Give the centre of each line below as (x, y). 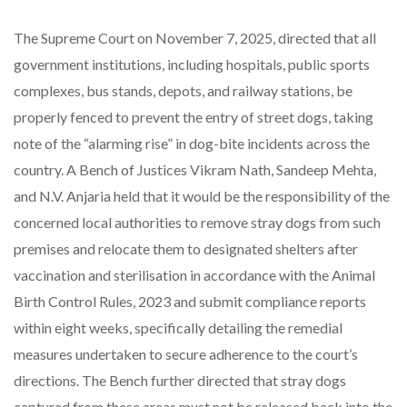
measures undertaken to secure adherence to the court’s (186, 353)
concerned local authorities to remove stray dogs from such (197, 222)
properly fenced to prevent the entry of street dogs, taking (194, 116)
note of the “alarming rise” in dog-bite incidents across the (192, 143)
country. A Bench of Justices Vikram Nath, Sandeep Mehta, (195, 169)
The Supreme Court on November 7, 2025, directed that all (195, 37)
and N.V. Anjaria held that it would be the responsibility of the (202, 195)
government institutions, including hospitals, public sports (192, 64)
